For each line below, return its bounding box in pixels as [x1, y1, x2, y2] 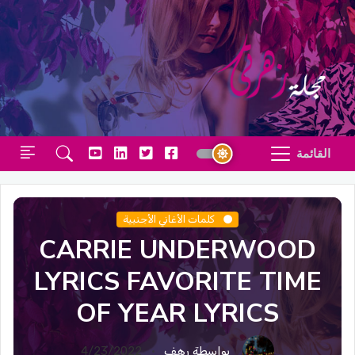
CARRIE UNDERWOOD [39, 232, 316, 268]
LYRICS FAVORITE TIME [33, 264, 322, 300]
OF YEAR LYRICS [76, 296, 279, 331]
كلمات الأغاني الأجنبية [123, 213, 217, 225]
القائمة [296, 146, 330, 162]
